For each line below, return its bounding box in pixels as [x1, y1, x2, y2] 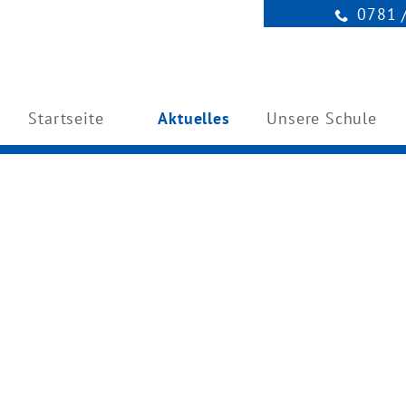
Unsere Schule [266, 108, 377, 130]
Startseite [28, 108, 104, 130]
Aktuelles [158, 108, 230, 130]
